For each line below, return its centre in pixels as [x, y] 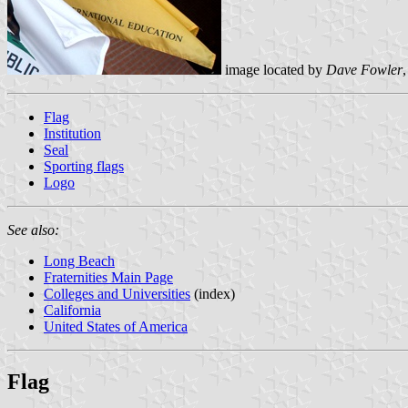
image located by [274, 69]
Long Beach [79, 260]
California [72, 310]
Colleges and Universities [117, 293]
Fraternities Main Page [108, 277]
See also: [33, 229]
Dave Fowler [364, 69]
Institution [72, 133]
